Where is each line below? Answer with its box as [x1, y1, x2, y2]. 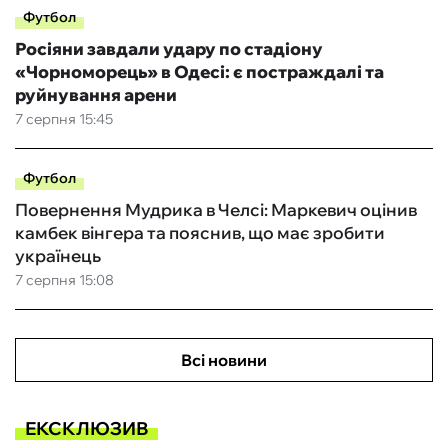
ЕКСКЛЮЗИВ [25, 416, 148, 440]
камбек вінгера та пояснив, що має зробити [15, 222, 385, 244]
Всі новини [181, 350, 267, 371]
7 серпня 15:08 [15, 271, 114, 290]
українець [15, 245, 101, 267]
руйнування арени [15, 84, 177, 106]
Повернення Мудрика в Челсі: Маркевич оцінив [15, 199, 417, 221]
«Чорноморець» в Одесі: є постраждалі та [15, 61, 384, 83]
